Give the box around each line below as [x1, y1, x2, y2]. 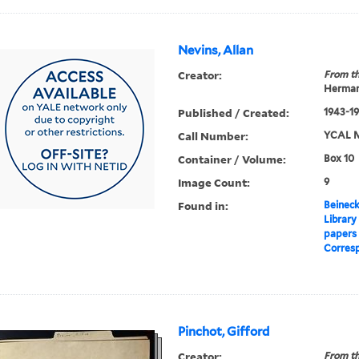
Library [323, 213, 357, 226]
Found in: [178, 198, 229, 214]
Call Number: [178, 128, 249, 144]
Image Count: [178, 175, 251, 191]
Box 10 [323, 152, 354, 165]
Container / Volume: [178, 151, 287, 167]
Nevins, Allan [178, 43, 254, 58]
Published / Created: [178, 105, 290, 121]
